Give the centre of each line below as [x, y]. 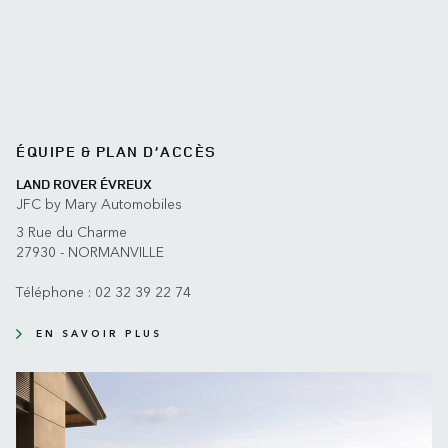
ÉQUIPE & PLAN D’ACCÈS [116, 152]
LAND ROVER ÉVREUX [84, 184]
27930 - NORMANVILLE [90, 252]
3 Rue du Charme [71, 232]
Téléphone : [53, 292]
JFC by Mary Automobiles [99, 204]
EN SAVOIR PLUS [99, 333]
